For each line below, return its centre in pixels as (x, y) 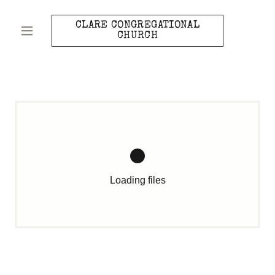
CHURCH (137, 36)
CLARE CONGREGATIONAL (137, 25)
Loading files (137, 180)
